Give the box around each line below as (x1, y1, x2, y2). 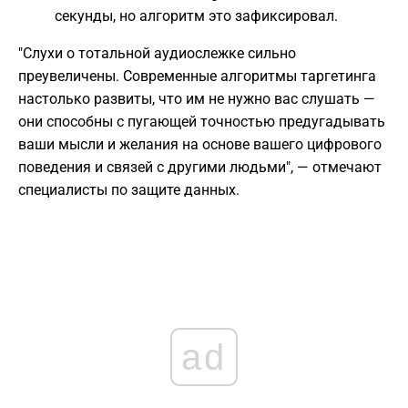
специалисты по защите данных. (18, 181, 240, 199)
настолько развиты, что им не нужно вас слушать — (18, 90, 375, 108)
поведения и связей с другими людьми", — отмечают (18, 158, 382, 177)
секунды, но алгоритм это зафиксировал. (55, 7, 338, 25)
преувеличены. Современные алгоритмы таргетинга (18, 67, 376, 86)
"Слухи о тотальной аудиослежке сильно (18, 45, 296, 63)
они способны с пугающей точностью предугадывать (18, 113, 385, 131)
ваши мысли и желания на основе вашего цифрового (18, 136, 382, 154)
